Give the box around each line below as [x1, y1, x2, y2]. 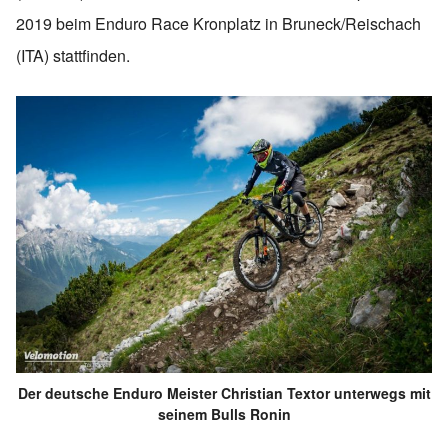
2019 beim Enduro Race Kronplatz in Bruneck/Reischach [16, 11, 421, 35]
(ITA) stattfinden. [16, 43, 130, 67]
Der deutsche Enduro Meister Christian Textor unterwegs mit [17, 383, 431, 404]
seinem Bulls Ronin [157, 404, 291, 425]
